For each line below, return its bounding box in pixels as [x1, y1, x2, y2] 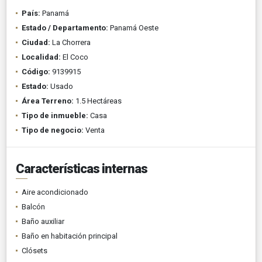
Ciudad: [22, 37, 50, 47]
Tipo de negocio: [22, 125, 84, 135]
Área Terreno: [22, 96, 74, 105]
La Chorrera [50, 37, 91, 47]
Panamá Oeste [108, 23, 158, 32]
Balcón [22, 202, 45, 211]
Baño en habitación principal [22, 231, 118, 240]
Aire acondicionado [22, 187, 88, 196]
